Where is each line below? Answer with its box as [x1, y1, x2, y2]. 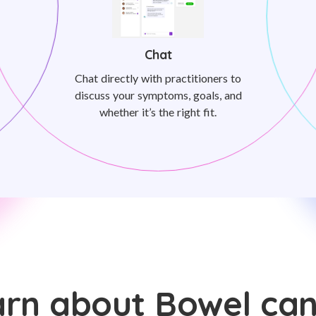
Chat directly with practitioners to [75, 71, 241, 85]
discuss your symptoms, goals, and [74, 88, 242, 102]
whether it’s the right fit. [99, 105, 217, 119]
